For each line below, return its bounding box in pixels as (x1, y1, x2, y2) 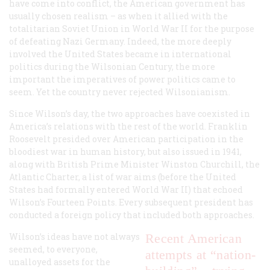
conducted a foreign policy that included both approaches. (9, 209, 254, 221)
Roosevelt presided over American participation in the (9, 133, 243, 145)
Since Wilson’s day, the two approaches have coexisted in (9, 108, 250, 120)
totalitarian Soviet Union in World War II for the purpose (9, 23, 254, 35)
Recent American (145, 231, 242, 246)
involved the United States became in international (9, 48, 231, 60)
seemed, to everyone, (9, 243, 98, 256)
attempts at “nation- (145, 247, 256, 263)
